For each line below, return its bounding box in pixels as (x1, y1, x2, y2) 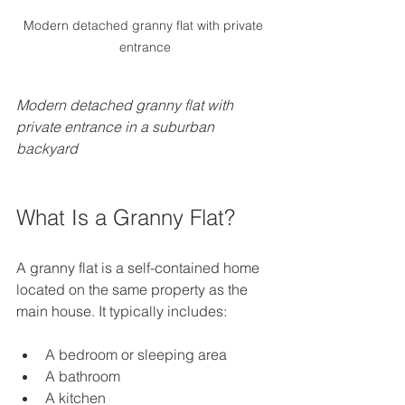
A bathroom (45, 367, 127, 386)
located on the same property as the (16, 280, 251, 299)
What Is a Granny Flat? (16, 204, 235, 231)
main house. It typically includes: (16, 302, 227, 321)
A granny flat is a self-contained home (16, 259, 263, 278)
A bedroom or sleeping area (45, 345, 234, 364)
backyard (16, 139, 78, 158)
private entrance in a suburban (16, 118, 218, 137)
